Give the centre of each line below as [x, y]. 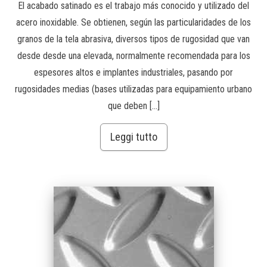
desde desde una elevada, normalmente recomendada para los [133, 55]
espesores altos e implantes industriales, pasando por [133, 72]
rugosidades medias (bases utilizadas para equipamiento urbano [133, 89]
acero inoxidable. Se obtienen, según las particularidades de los [133, 22]
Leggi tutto [133, 136]
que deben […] [133, 105]
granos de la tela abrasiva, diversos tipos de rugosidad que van [133, 39]
